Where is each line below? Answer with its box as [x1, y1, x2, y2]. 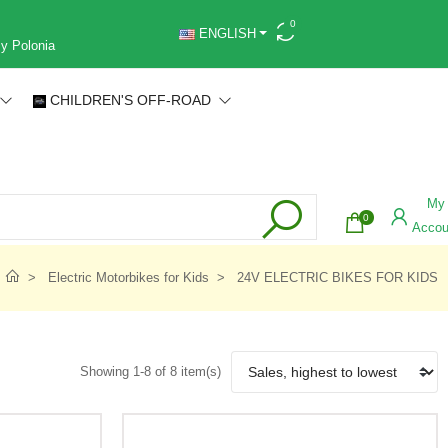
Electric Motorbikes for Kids [48, 270, 209, 285]
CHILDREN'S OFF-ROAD [50, 91, 216, 108]
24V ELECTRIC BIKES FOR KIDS [237, 270, 438, 285]
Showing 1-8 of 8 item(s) [80, 364, 221, 379]
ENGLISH [194, 26, 256, 41]
